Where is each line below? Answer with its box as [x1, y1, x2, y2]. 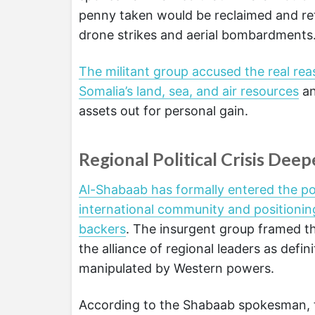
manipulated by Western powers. [79, 260, 274, 276]
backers [79, 221, 126, 236]
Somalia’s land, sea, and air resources [79, 83, 299, 98]
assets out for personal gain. [79, 103, 248, 118]
